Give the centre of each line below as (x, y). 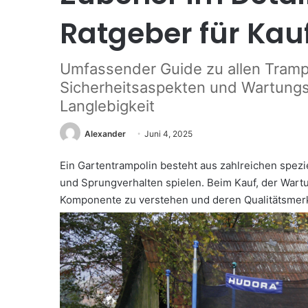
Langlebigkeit (107, 106)
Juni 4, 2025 (168, 134)
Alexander (105, 134)
